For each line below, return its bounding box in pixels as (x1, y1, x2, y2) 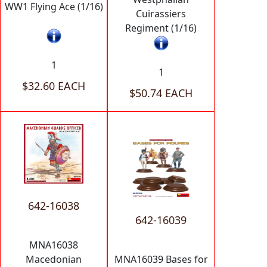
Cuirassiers (136, 7, 186, 20)
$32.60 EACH (22, 78, 85, 93)
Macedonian (26, 252, 82, 266)
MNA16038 (29, 238, 78, 252)
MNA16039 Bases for (114, 252, 208, 266)
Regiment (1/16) (125, 21, 197, 35)
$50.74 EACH (129, 85, 193, 100)
